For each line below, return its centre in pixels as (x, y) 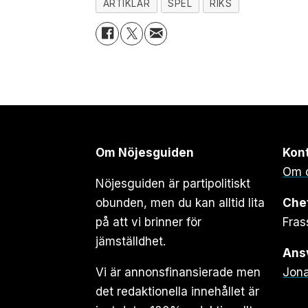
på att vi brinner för (149, 222)
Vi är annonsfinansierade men (178, 273)
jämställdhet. (131, 242)
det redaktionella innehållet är (178, 292)
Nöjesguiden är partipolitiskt (173, 184)
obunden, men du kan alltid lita (180, 203)
